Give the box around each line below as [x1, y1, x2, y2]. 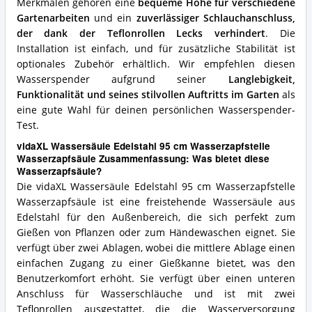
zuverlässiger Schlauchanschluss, [136, 12, 295, 25]
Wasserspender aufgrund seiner [16, 73, 228, 86]
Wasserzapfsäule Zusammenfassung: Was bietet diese [16, 151, 270, 165]
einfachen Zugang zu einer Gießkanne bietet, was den [16, 257, 295, 270]
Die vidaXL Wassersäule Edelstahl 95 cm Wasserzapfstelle [16, 180, 295, 194]
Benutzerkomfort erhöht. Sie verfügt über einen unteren [16, 272, 295, 286]
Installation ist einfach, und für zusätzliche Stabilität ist [16, 42, 295, 56]
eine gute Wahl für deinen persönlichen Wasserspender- [16, 104, 295, 117]
